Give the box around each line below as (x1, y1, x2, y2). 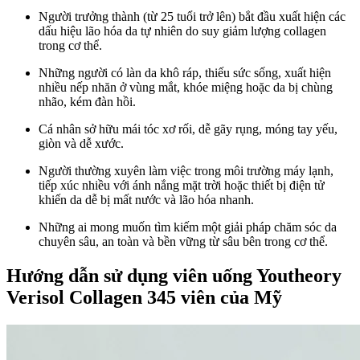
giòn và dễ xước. (39, 137, 124, 151)
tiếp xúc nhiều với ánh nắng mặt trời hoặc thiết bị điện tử (39, 178, 325, 193)
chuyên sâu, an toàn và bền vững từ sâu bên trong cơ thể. (39, 235, 328, 249)
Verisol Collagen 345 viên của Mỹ (6, 287, 282, 309)
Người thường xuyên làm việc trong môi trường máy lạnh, (39, 164, 333, 178)
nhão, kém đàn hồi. (39, 95, 136, 109)
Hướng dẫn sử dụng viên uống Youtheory (6, 265, 342, 287)
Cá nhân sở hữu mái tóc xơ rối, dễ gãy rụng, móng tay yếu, (39, 122, 337, 137)
